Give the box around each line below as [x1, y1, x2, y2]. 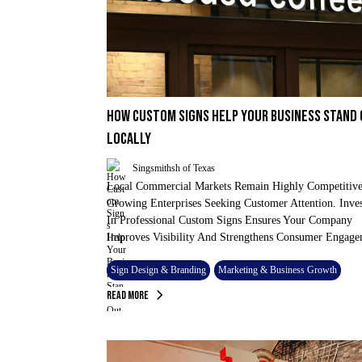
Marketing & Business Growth [218, 264, 337, 276]
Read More [107, 288, 149, 302]
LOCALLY [107, 129, 151, 149]
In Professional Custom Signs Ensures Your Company [107, 214, 352, 226]
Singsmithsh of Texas [133, 162, 215, 174]
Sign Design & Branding [111, 264, 206, 276]
